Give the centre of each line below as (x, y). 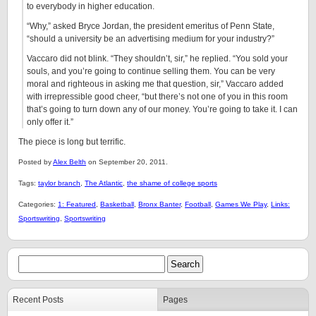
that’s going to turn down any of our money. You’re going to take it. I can (162, 109)
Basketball (117, 204)
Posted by (36, 162)
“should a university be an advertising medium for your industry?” (151, 39)
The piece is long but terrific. (72, 142)
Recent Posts (38, 300)
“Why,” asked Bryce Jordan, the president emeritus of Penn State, (151, 26)
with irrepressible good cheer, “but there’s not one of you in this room (157, 97)
